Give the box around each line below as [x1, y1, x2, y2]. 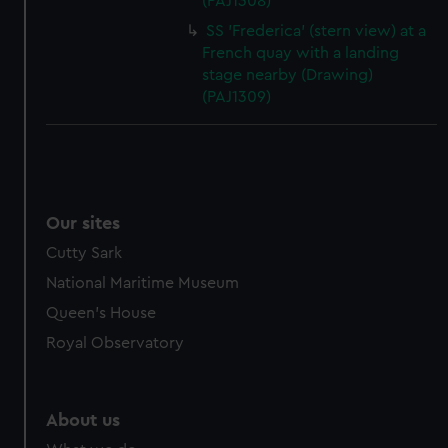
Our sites [46, 214, 121, 232]
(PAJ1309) [202, 89, 272, 105]
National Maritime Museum [46, 275, 240, 291]
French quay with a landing [202, 45, 400, 61]
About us [46, 411, 121, 429]
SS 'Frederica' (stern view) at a [206, 23, 427, 39]
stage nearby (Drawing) [202, 67, 374, 83]
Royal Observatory [46, 335, 185, 351]
